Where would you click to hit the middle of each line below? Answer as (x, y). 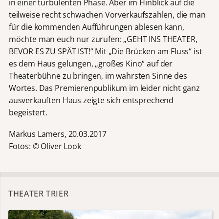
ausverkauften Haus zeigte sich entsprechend (91, 100)
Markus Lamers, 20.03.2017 (57, 134)
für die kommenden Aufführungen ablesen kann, (96, 27)
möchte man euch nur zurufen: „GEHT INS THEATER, (103, 39)
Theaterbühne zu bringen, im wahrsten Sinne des (98, 76)
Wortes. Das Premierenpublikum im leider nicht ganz (104, 88)
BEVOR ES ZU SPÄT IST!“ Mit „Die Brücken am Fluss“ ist (105, 51)
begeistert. (28, 112)
